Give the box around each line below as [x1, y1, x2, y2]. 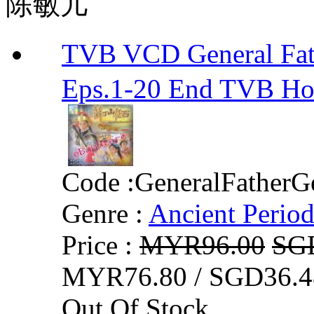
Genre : [62, 198, 143, 228]
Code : [62, 166, 135, 197]
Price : [62, 229, 139, 260]
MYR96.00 [139, 229, 265, 260]
